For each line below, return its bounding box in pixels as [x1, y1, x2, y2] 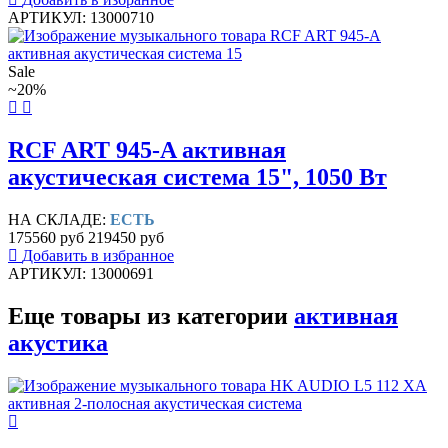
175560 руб [8, 228, 84, 246]
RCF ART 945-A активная [8, 137, 286, 164]
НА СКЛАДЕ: [8, 210, 110, 228]
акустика [8, 329, 108, 356]
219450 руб [88, 228, 164, 246]
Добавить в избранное [22, 246, 174, 264]
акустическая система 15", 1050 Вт [8, 164, 387, 191]
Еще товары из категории [8, 302, 294, 329]
